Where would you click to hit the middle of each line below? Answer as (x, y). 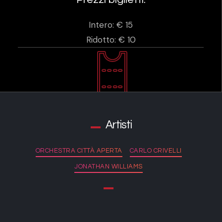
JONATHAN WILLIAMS (109, 167)
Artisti (118, 125)
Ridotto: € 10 (111, 40)
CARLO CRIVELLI (156, 150)
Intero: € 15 (111, 25)
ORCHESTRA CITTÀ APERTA (79, 150)
